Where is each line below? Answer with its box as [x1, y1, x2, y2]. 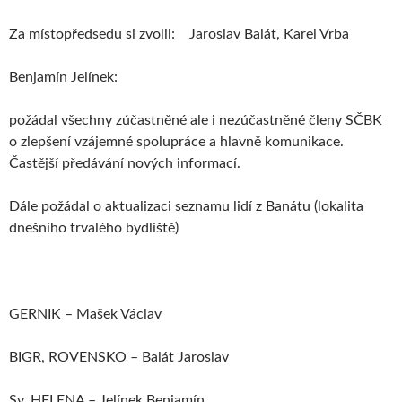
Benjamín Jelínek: [9, 70, 118, 85]
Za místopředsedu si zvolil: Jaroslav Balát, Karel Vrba [9, 27, 349, 42]
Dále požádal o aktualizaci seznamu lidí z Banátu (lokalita [9, 199, 363, 214]
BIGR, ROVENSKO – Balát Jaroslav [9, 350, 229, 365]
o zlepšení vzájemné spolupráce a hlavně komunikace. [9, 135, 344, 150]
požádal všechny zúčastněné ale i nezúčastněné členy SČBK [9, 113, 382, 128]
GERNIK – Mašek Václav [9, 307, 162, 322]
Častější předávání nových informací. [9, 156, 240, 171]
